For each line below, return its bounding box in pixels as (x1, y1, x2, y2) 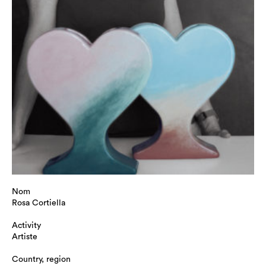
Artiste (12, 233, 37, 242)
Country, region (12, 255, 71, 264)
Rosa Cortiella (12, 199, 65, 208)
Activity (12, 221, 41, 230)
